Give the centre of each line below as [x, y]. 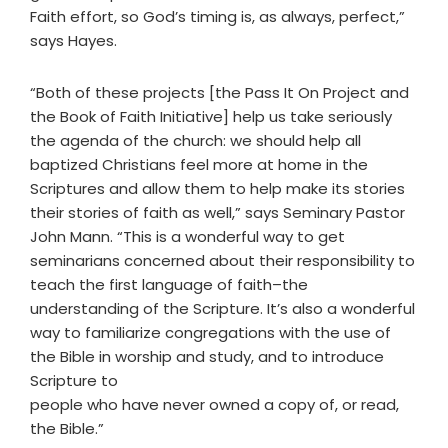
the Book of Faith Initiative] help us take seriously [211, 116]
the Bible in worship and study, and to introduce [207, 356]
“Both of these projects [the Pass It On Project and [219, 92]
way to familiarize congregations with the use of [210, 332]
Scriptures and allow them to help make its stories [217, 188]
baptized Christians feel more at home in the [199, 164]
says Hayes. [73, 40]
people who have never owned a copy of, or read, [214, 404]
